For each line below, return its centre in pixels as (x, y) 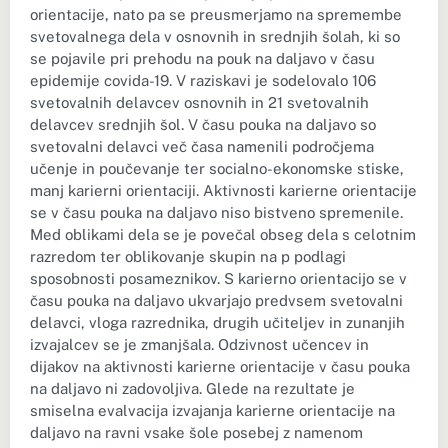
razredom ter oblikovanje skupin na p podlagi (188, 256)
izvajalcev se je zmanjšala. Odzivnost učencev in (199, 344)
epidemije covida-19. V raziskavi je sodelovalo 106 (203, 80)
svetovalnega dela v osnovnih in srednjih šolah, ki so (215, 36)
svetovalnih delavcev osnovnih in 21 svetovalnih (199, 102)
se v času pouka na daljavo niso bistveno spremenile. (216, 212)
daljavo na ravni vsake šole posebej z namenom (196, 432)
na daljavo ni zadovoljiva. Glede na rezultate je (192, 388)
